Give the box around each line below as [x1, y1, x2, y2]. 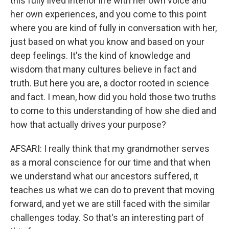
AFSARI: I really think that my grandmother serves [10, 143, 210, 154]
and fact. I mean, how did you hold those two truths [10, 91, 216, 102]
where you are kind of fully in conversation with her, [10, 22, 217, 33]
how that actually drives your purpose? [10, 119, 166, 130]
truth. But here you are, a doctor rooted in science [10, 78, 209, 88]
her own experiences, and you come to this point [10, 9, 207, 19]
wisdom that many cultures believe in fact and [10, 64, 197, 75]
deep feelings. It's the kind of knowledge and [10, 50, 191, 61]
